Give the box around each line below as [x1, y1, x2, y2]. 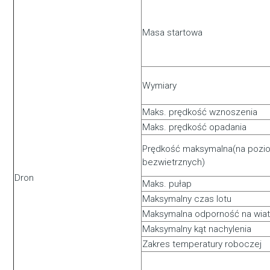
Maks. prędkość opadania [142, 122, 247, 133]
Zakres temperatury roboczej [142, 239, 262, 250]
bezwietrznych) [142, 157, 206, 168]
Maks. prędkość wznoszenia [142, 107, 258, 118]
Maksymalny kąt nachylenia [142, 224, 252, 235]
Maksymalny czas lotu [142, 193, 232, 205]
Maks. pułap [142, 178, 192, 190]
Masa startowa [142, 27, 203, 39]
